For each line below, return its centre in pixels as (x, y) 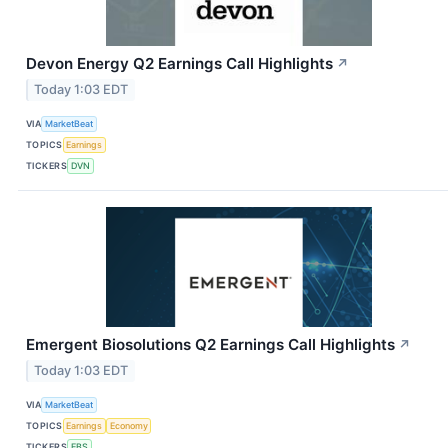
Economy (128, 426)
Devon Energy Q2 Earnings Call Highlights (179, 63)
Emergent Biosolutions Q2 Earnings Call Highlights (210, 344)
